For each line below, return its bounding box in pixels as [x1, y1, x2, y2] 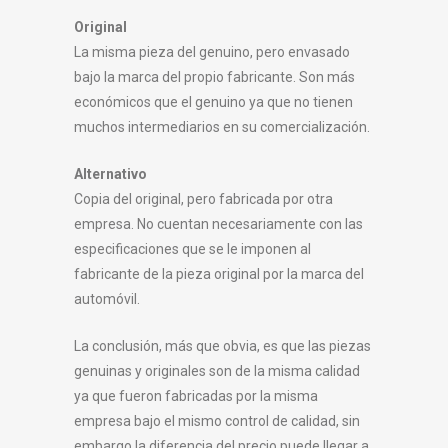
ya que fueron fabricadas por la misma [74, 388, 318, 405]
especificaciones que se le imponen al [74, 241, 311, 258]
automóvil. [74, 291, 140, 308]
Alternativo [74, 166, 147, 183]
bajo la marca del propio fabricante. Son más [74, 69, 355, 86]
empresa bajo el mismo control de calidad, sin [74, 413, 360, 430]
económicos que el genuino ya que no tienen [74, 94, 353, 111]
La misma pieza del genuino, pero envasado [74, 44, 350, 61]
